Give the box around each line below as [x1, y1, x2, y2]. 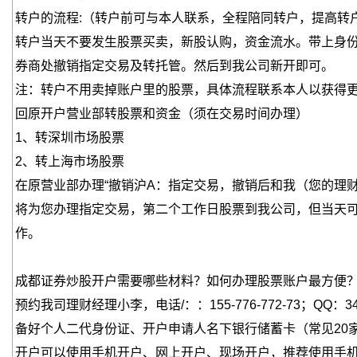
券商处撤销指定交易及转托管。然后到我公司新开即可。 [15, 59, 334, 73]
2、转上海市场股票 [15, 155, 124, 168]
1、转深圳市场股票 [15, 131, 124, 144]
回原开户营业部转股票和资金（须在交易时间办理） [15, 107, 308, 120]
